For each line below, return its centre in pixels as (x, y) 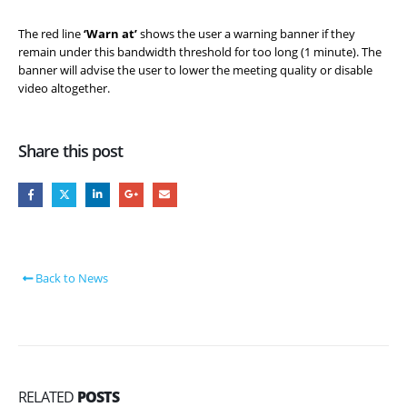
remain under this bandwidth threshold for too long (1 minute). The (200, 51)
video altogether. (64, 88)
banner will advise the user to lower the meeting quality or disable (195, 69)
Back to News (70, 278)
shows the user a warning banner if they (246, 33)
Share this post (71, 151)
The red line (51, 33)
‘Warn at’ (110, 33)
